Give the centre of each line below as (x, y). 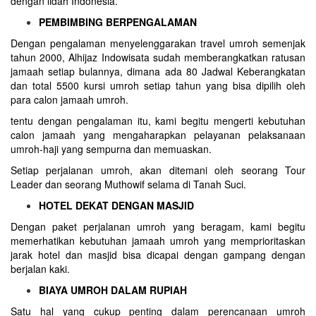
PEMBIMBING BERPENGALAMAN (118, 22)
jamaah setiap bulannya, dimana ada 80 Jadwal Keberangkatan (158, 71)
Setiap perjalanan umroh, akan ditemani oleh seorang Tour (158, 170)
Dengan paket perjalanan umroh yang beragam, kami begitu (158, 226)
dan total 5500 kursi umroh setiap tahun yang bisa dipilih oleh (158, 85)
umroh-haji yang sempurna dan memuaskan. (111, 149)
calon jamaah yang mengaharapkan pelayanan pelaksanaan (158, 135)
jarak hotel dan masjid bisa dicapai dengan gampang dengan (158, 255)
